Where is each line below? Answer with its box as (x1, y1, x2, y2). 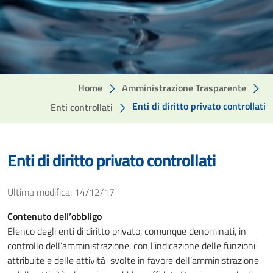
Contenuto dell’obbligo (7, 209, 102, 224)
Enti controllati (51, 100, 113, 115)
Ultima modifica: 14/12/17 (7, 185, 115, 199)
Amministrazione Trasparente (122, 80, 246, 95)
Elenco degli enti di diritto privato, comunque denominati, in (7, 224, 246, 238)
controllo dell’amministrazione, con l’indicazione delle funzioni (7, 238, 255, 253)
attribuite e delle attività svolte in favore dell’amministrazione (7, 253, 259, 268)
